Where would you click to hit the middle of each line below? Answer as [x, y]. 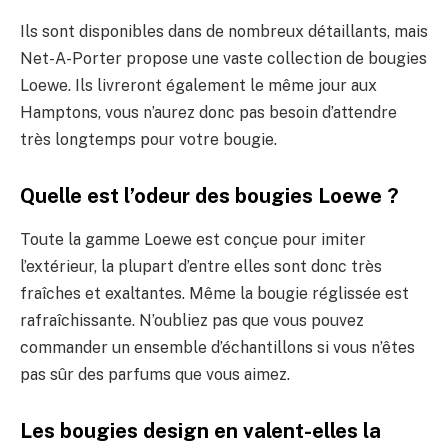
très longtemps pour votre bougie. [148, 140]
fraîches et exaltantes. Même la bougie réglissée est [214, 294]
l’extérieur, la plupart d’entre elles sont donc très [201, 267]
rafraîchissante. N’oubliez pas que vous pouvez [192, 321]
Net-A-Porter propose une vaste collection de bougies [223, 59]
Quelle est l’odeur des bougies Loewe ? [209, 195]
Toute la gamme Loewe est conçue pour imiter [193, 240]
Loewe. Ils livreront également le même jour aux [198, 86]
